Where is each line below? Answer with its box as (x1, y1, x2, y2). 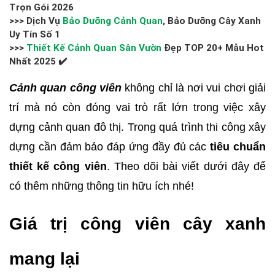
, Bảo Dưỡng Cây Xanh (163, 15, 261, 26)
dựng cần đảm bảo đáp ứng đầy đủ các (9, 141, 211, 153)
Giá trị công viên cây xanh (9, 214, 266, 233)
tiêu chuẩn (210, 141, 266, 153)
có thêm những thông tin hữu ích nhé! (9, 180, 194, 192)
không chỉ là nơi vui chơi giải (121, 82, 266, 94)
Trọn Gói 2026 (9, 2, 74, 13)
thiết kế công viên (9, 160, 107, 172)
